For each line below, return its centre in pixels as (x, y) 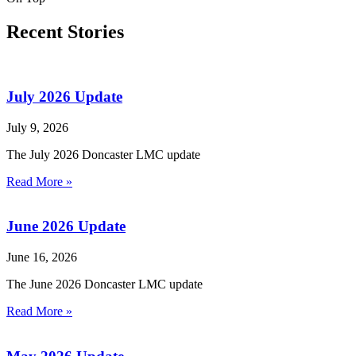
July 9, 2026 (37, 127)
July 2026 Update (64, 96)
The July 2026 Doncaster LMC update (103, 154)
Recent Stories (65, 32)
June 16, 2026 (42, 257)
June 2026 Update (66, 226)
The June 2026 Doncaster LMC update (104, 284)
